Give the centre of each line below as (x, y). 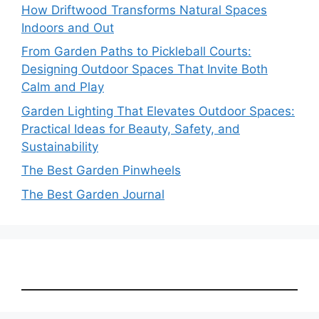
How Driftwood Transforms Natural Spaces (144, 10)
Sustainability (60, 146)
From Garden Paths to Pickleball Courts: (136, 51)
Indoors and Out (68, 27)
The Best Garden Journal (93, 194)
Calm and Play (63, 87)
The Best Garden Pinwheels (101, 170)
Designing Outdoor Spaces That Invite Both (145, 69)
